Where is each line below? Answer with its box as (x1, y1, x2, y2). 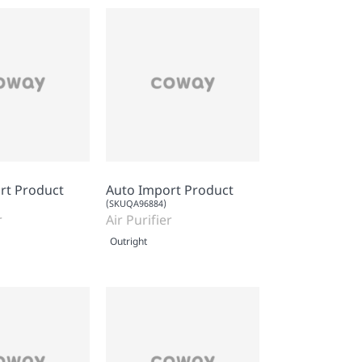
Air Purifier (106, 210, 172, 229)
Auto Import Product (106, 180, 234, 199)
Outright (110, 234, 147, 248)
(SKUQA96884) (106, 196, 166, 209)
